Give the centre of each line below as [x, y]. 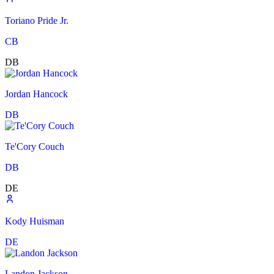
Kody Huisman [35, 221]
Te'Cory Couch [35, 147]
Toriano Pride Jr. [37, 21]
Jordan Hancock [36, 94]
